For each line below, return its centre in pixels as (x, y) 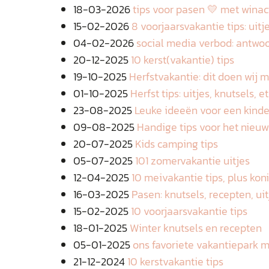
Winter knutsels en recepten (196, 228)
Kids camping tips (177, 144)
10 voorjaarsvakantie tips (189, 211)
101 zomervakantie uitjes (192, 161)
